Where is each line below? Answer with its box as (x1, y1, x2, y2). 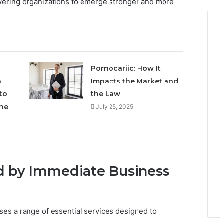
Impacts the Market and (91, 76, 179, 85)
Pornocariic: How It (91, 63, 161, 73)
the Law (91, 89, 121, 98)
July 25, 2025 (96, 102, 134, 110)
